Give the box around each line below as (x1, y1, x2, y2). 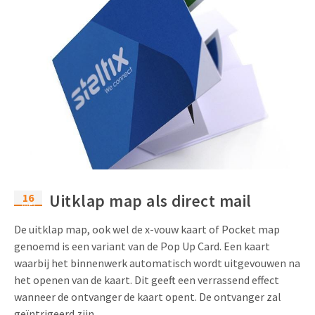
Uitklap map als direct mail (49, 191, 252, 212)
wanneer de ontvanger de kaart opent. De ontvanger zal (14, 290, 281, 304)
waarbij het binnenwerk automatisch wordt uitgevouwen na (14, 256, 300, 271)
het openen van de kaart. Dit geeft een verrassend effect (14, 273, 279, 288)
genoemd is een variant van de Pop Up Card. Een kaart (14, 239, 270, 254)
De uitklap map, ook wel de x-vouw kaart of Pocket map (14, 222, 280, 237)
